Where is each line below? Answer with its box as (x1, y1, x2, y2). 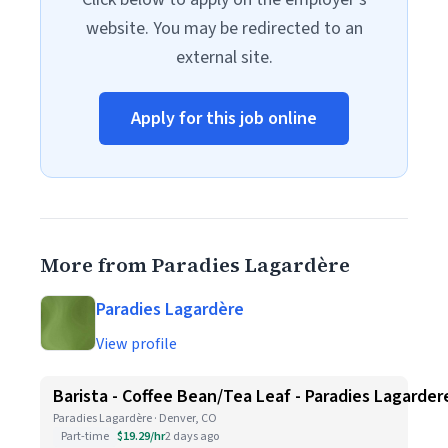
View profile (96, 333, 177, 355)
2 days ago (165, 428, 219, 445)
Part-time (61, 428, 109, 445)
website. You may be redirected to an (85, 16, 363, 41)
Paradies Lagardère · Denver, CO (53, 410, 217, 427)
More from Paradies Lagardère (40, 251, 350, 279)
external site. (175, 45, 273, 70)
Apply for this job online (131, 106, 317, 131)
